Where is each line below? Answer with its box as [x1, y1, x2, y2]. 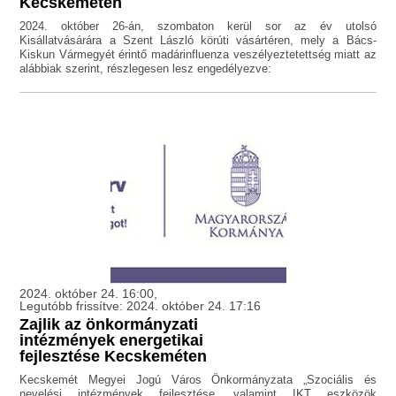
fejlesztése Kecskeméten [19, 347, 208, 366]
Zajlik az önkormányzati [19, 316, 199, 334]
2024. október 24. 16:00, [19, 286, 158, 301]
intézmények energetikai [19, 331, 204, 350]
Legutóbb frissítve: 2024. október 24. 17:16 [19, 299, 262, 314]
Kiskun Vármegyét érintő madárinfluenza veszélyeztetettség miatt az [19, 48, 377, 62]
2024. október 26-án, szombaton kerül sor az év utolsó [19, 19, 377, 34]
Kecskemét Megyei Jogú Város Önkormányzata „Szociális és [19, 373, 377, 387]
